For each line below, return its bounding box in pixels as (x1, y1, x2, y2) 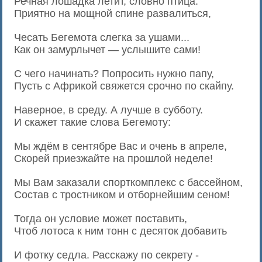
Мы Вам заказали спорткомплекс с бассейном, (14, 177, 243, 188)
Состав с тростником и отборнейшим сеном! (14, 189, 230, 201)
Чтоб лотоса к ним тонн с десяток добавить (14, 225, 227, 237)
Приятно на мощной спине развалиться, (14, 8, 212, 19)
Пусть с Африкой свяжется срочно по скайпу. (14, 80, 235, 92)
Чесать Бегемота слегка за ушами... (14, 32, 190, 43)
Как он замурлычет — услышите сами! (14, 44, 201, 56)
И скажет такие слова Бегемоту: (14, 116, 171, 128)
